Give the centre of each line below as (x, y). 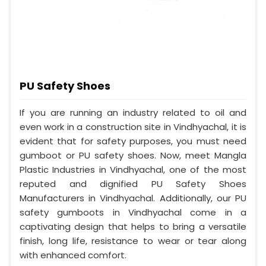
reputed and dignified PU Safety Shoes (133, 184)
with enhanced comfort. (73, 255)
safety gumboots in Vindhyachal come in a (133, 213)
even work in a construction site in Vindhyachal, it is (133, 127)
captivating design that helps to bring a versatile (133, 227)
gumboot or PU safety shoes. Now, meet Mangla (133, 156)
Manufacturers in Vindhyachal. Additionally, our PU (133, 198)
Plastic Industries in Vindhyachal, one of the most (133, 170)
